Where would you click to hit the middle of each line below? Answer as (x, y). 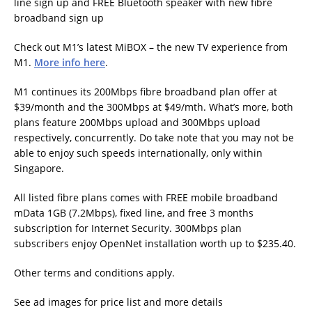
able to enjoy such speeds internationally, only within (138, 153)
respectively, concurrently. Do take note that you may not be (154, 138)
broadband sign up (59, 18)
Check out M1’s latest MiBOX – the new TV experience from (151, 47)
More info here (70, 62)
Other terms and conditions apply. (94, 273)
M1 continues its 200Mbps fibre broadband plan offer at (146, 92)
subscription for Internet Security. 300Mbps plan (128, 228)
